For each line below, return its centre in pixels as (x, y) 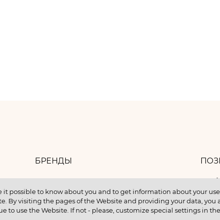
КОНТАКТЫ (58, 205)
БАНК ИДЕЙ (60, 183)
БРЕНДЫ (54, 161)
